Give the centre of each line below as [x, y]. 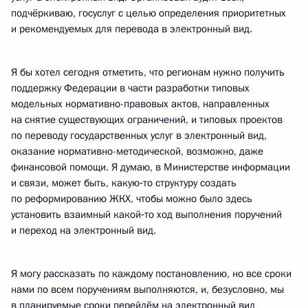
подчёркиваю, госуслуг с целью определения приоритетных [148, 13]
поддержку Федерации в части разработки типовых [130, 88]
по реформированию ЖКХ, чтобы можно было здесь [132, 199]
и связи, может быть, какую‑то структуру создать [124, 183]
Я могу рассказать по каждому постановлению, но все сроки [151, 274]
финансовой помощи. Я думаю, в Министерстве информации [151, 167]
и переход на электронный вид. [84, 230]
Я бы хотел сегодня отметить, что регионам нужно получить [148, 72]
